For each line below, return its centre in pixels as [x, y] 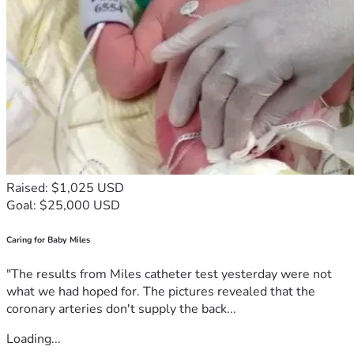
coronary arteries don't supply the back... [121, 309]
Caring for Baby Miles [48, 239]
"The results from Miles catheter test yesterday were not [169, 274]
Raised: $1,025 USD [65, 188]
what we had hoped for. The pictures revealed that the [161, 291]
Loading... [34, 339]
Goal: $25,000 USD [63, 205]
